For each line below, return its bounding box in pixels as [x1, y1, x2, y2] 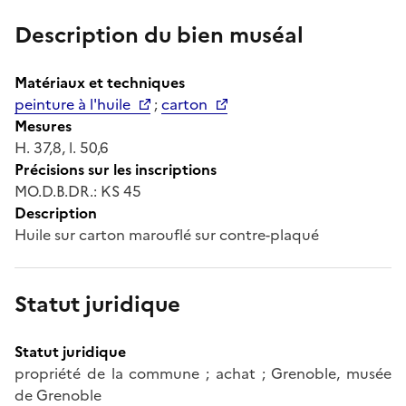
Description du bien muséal [14, 18, 304, 52]
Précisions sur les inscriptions [14, 158, 217, 180]
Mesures [14, 114, 72, 137]
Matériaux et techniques [14, 71, 185, 93]
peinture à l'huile [14, 92, 130, 115]
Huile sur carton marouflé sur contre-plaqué [14, 223, 319, 246]
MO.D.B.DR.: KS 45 [14, 179, 141, 202]
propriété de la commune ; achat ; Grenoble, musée [14, 362, 391, 384]
